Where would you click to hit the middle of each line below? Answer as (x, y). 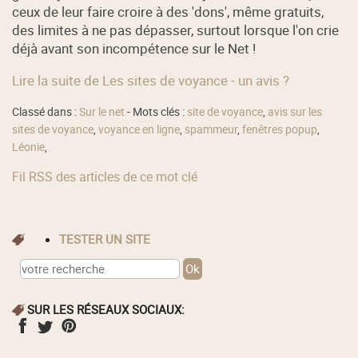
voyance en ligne (139, 130)
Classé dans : (46, 112)
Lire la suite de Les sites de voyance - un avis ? (151, 80)
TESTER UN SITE (109, 239)
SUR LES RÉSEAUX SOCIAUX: (106, 309)
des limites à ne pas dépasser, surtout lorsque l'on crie (176, 30)
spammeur (211, 130)
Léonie (29, 147)
